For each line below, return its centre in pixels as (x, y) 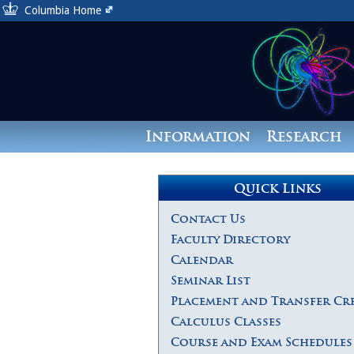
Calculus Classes (226, 322)
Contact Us (208, 219)
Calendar (202, 260)
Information (198, 136)
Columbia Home (63, 10)
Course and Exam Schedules (262, 342)
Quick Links (277, 188)
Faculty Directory (230, 239)
